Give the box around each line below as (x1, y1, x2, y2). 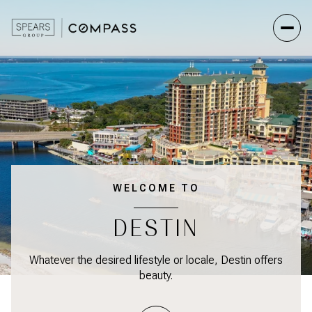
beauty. (139, 269, 173, 282)
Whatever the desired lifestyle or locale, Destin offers (29, 253, 283, 267)
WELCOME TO (112, 182, 200, 194)
